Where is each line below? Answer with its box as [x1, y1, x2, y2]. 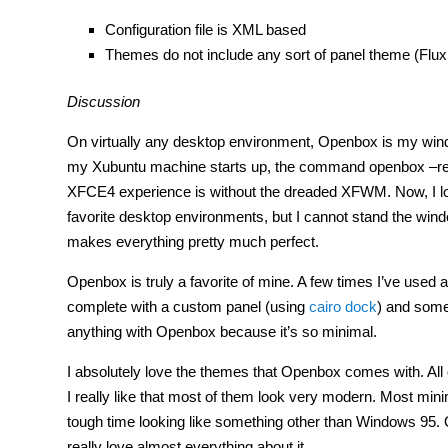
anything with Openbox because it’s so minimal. [67, 323, 377, 340]
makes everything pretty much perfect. [67, 233, 319, 250]
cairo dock [309, 298, 377, 315]
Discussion [67, 93, 140, 110]
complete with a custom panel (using [67, 298, 309, 315]
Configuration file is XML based [104, 20, 306, 38]
